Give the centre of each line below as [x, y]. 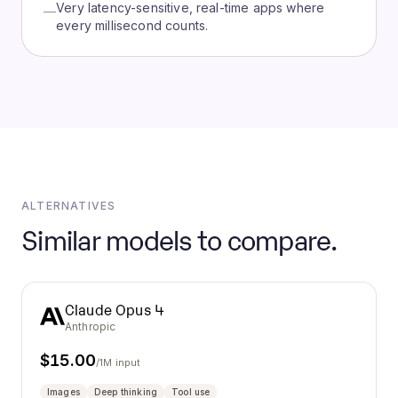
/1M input [118, 362]
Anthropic [91, 326]
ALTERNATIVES [69, 206]
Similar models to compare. [179, 239]
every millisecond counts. [132, 25]
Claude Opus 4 [115, 309]
